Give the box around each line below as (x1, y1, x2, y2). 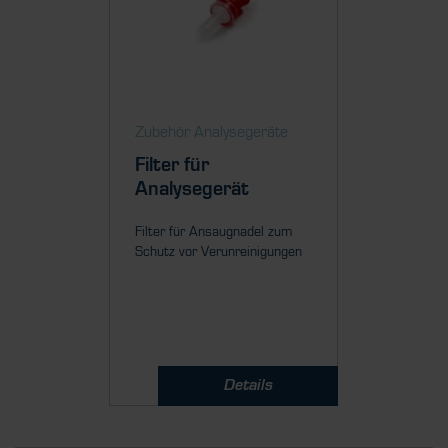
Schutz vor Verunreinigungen (135, 244, 303, 261)
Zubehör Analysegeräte (135, 123, 289, 142)
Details (223, 378, 273, 394)
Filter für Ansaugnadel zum (135, 224, 293, 241)
